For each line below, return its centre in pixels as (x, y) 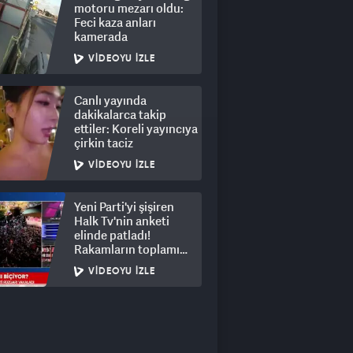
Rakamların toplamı (127, 249)
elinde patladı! (112, 235)
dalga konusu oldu (123, 263)
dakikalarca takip (120, 114)
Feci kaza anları (115, 22)
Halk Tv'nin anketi (122, 221)
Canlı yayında (110, 100)
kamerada (101, 36)
